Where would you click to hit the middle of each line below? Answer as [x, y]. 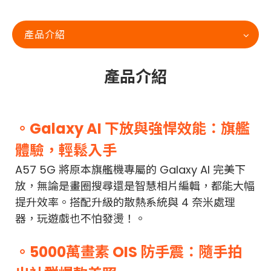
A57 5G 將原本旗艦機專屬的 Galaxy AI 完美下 [130, 170]
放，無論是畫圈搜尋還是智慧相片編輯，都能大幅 [135, 186]
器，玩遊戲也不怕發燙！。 [80, 219]
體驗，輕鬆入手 [66, 150]
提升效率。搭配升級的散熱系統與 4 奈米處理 [125, 202]
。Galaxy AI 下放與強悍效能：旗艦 [132, 129]
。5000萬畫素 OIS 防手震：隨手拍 [129, 252]
